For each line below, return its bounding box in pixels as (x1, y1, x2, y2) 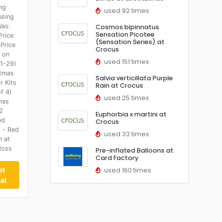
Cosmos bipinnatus (96, 23, 159, 31)
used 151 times (103, 57, 149, 66)
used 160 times (103, 166, 151, 174)
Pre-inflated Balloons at (96, 146, 173, 155)
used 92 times (103, 6, 149, 15)
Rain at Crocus (96, 81, 143, 90)
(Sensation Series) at (96, 38, 165, 46)
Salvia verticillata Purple (96, 74, 173, 82)
